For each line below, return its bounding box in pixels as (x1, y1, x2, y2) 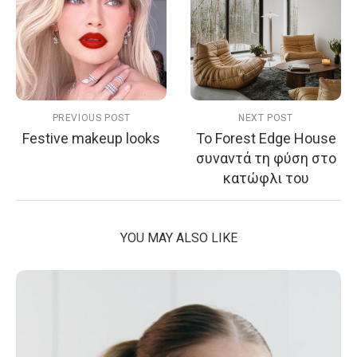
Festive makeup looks (22, 130, 160, 147)
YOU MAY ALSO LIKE (120, 230, 237, 246)
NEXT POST (238, 112, 293, 124)
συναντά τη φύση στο (195, 150, 336, 167)
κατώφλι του (222, 170, 309, 187)
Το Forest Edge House (195, 130, 336, 147)
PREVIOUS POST (52, 112, 131, 124)
